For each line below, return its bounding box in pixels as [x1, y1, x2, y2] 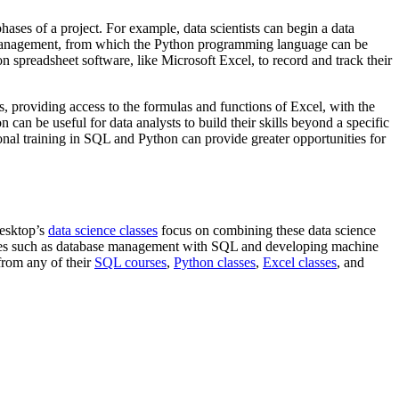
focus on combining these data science [158, 222, 376, 238]
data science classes [48, 222, 158, 238]
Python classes [174, 254, 256, 270]
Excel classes [263, 254, 337, 270]
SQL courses [94, 254, 167, 270]
